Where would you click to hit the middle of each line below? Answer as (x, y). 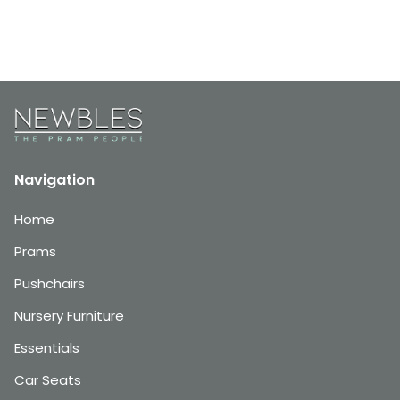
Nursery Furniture (69, 316)
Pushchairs (50, 283)
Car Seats (48, 380)
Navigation (54, 180)
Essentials (47, 348)
